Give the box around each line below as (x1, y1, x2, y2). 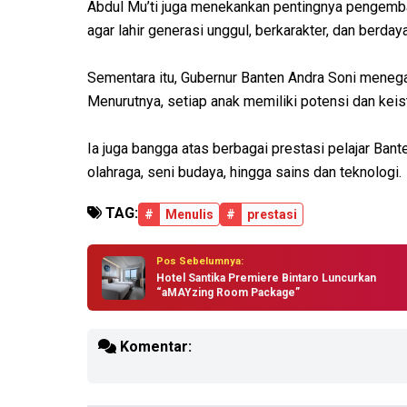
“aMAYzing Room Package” (156, 286, 300, 300)
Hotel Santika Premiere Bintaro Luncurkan (156, 272, 376, 285)
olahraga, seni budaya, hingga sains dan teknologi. (87, 164, 402, 182)
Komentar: (116, 338, 192, 356)
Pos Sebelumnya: (156, 255, 243, 268)
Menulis (165, 207, 213, 223)
